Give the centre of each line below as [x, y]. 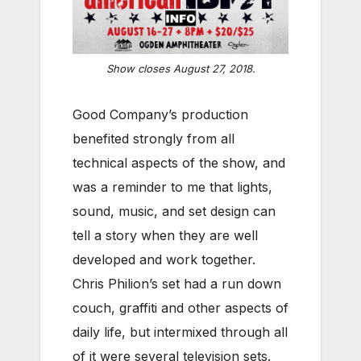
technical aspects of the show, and [179, 163]
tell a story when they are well [165, 236]
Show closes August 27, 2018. [180, 69]
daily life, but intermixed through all [180, 332]
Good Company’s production [160, 115]
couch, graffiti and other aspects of [180, 308]
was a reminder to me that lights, [172, 187]
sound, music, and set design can [174, 212]
